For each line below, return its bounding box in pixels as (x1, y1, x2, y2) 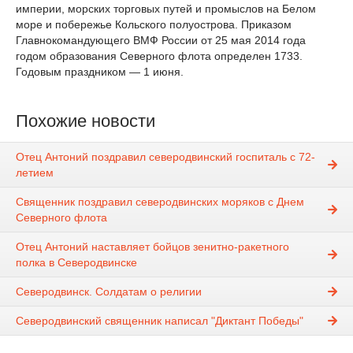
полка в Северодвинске (16, 256, 137, 269)
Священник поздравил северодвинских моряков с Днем (16, 195, 304, 209)
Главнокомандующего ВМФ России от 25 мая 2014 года (16, 34, 306, 46)
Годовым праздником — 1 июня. (16, 65, 187, 78)
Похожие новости (16, 111, 155, 131)
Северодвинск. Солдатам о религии (16, 285, 202, 299)
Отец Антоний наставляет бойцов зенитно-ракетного (16, 240, 289, 254)
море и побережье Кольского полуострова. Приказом (16, 18, 292, 31)
